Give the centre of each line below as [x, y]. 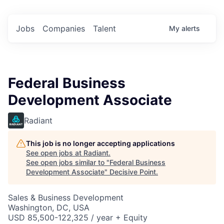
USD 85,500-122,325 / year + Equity [78, 217]
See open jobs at [55, 152]
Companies [64, 28]
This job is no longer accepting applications [100, 143]
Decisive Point [133, 171]
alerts [191, 28]
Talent [104, 28]
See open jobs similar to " [68, 162]
